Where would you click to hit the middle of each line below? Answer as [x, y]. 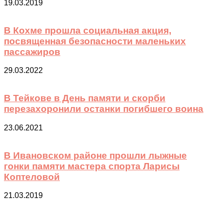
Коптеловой [32, 177]
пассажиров [32, 52]
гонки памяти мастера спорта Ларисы [92, 166]
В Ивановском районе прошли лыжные [95, 155]
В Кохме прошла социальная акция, [88, 30]
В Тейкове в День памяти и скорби [85, 98]
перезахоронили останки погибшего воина [104, 109]
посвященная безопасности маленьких [95, 41]
